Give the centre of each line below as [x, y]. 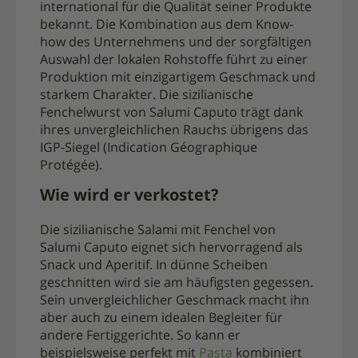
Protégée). [71, 166]
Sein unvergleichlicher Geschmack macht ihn [175, 301]
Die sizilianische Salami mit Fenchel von [158, 231]
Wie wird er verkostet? [129, 196]
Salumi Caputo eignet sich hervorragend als [171, 248]
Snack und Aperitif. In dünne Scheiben [154, 266]
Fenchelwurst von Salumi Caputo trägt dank [171, 113]
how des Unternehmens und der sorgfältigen [176, 43]
